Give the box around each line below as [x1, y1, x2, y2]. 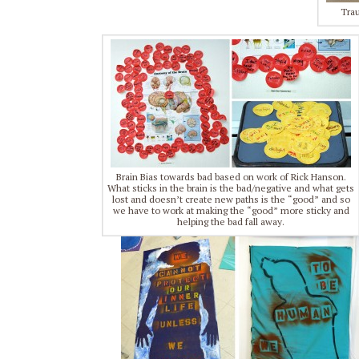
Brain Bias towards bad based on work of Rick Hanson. [115, 170, 346, 183]
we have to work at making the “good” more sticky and [112, 204, 349, 216]
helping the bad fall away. [177, 215, 284, 228]
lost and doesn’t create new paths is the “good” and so [111, 192, 350, 205]
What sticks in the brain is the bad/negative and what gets [107, 181, 354, 194]
